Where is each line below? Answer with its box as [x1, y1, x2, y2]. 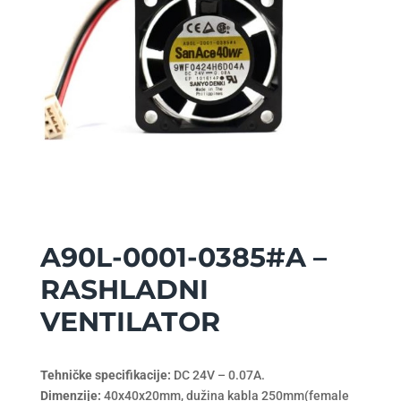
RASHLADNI [39, 272, 209, 306]
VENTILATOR [39, 304, 220, 338]
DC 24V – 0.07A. [170, 367, 265, 382]
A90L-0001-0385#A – [39, 240, 327, 274]
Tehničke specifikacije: [39, 367, 171, 382]
